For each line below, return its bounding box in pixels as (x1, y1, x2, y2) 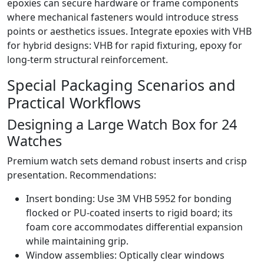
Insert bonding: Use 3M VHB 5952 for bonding (26, 192, 232, 206)
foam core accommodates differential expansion (26, 220, 243, 234)
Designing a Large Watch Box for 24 (7, 115, 237, 134)
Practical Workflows (7, 93, 141, 113)
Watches (7, 131, 62, 151)
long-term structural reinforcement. (7, 53, 168, 67)
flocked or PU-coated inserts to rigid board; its (26, 206, 233, 220)
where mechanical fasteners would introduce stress (7, 11, 239, 24)
